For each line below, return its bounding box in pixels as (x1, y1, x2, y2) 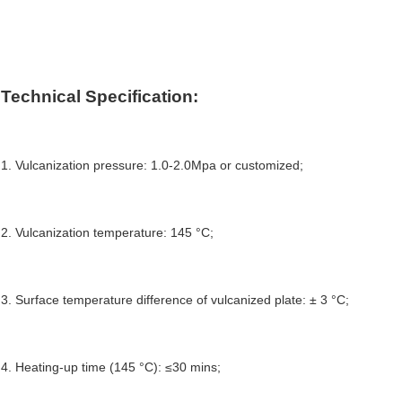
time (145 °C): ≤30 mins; (78, 359, 221, 374)
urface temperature (23, 292, 133, 307)
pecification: (97, 86, 198, 106)
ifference (144, 292, 197, 307)
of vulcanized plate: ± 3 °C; (197, 292, 349, 307)
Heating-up (15, 359, 78, 374)
